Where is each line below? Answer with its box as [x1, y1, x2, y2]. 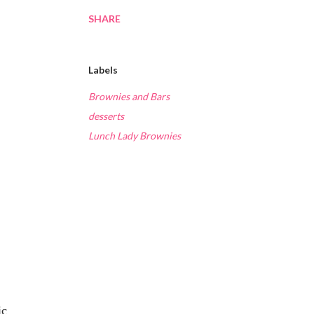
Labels [88, 64, 118, 76]
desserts [88, 110, 124, 122]
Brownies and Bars [88, 90, 170, 102]
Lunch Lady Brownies [88, 130, 181, 142]
